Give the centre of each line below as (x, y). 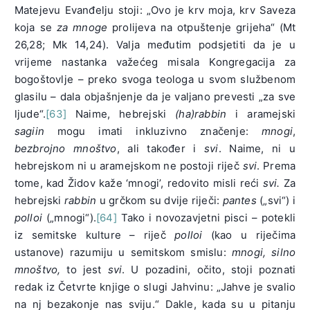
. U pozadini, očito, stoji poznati (209, 270)
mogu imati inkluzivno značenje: (153, 131)
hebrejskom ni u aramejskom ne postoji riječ (128, 166)
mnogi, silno (264, 253)
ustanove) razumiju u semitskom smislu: (123, 253)
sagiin (29, 131)
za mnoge (84, 28)
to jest (84, 270)
